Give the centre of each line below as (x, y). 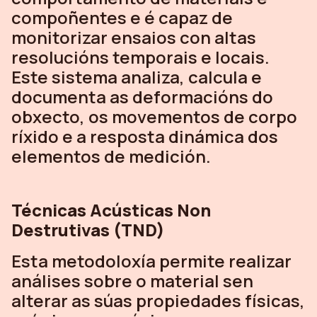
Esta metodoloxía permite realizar (151, 260)
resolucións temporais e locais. (140, 57)
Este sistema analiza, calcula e (137, 76)
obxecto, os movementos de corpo (154, 116)
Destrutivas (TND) (88, 229)
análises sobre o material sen (132, 280)
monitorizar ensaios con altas (134, 37)
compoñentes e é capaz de (122, 17)
